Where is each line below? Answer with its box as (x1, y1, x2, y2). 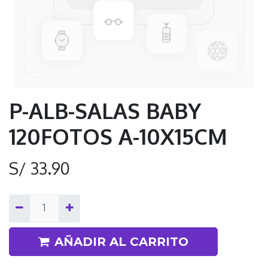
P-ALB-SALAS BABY (9, 97, 201, 124)
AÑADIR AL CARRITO (54, 234, 188, 249)
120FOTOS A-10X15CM (9, 123, 227, 150)
